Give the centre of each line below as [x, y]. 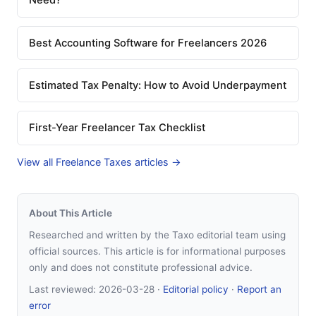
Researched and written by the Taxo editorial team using [157, 235]
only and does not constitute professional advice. [141, 267]
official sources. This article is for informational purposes [157, 251]
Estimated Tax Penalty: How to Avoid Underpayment [158, 85]
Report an [259, 289]
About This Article [71, 213]
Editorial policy [196, 289]
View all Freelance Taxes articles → [99, 162]
